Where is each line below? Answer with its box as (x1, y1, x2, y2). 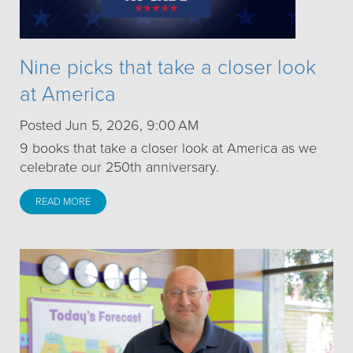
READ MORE (35, 195, 91, 209)
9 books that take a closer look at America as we (20, 139, 317, 158)
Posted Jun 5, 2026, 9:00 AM (20, 117, 199, 135)
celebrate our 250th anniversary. (20, 158, 219, 176)
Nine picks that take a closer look (20, 55, 316, 80)
